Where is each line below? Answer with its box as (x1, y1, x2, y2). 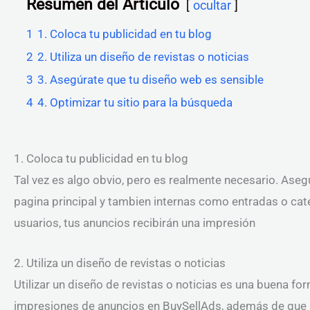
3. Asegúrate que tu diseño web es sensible (37, 72, 264, 86)
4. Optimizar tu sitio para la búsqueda (37, 95, 232, 109)
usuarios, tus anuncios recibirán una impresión (14, 215, 255, 230)
